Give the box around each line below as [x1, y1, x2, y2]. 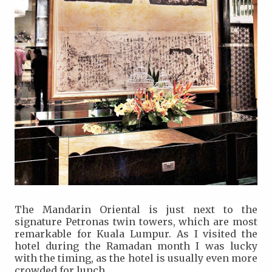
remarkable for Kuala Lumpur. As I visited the [15, 227, 257, 240]
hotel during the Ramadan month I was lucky [15, 239, 257, 252]
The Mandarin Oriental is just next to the [15, 203, 257, 216]
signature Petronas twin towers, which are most [15, 215, 257, 228]
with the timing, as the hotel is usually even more [15, 251, 257, 264]
